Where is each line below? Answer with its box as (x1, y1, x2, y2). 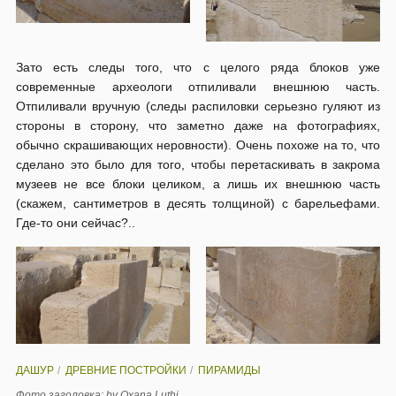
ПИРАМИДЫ (198, 364, 261, 377)
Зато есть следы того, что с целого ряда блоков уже (16, 59, 380, 74)
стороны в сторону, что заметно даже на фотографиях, (16, 118, 380, 133)
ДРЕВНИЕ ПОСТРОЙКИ (65, 364, 187, 377)
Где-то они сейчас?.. (16, 215, 135, 230)
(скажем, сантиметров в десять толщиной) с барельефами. (16, 195, 380, 210)
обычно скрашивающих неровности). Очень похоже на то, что (16, 137, 380, 152)
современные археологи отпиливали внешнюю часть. (16, 79, 380, 94)
